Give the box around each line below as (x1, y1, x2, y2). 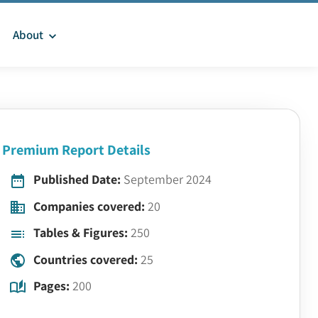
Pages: (31, 278, 72, 294)
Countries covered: (31, 251, 141, 268)
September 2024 (124, 171, 212, 187)
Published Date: (31, 171, 124, 187)
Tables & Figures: (31, 224, 131, 241)
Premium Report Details (2, 141, 150, 159)
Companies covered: (31, 197, 148, 214)
